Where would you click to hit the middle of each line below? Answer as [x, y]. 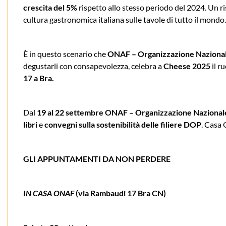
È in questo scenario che [65, 53]
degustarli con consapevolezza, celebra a [93, 66]
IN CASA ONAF [49, 193]
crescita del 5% [50, 7]
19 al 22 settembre [70, 112]
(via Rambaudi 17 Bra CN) [120, 193]
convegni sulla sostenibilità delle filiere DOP [123, 124]
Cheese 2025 [187, 66]
